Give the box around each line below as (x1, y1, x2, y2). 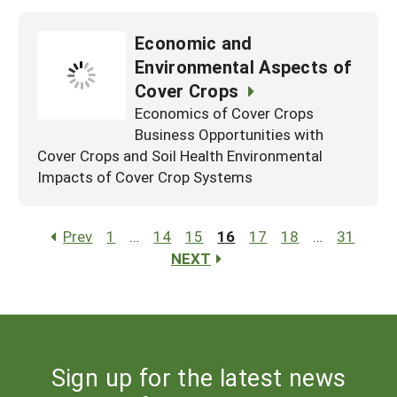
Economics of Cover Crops (135, 102, 314, 123)
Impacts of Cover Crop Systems (37, 166, 253, 187)
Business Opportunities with (135, 123, 323, 144)
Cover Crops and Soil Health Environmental (37, 144, 323, 166)
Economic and (135, 30, 253, 54)
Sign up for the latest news (51, 361, 346, 393)
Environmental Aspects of (135, 54, 353, 78)
